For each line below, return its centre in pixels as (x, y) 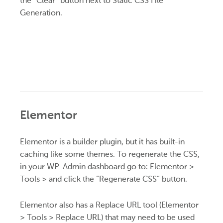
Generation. (41, 12)
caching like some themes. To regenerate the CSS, (110, 154)
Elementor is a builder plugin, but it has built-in (102, 142)
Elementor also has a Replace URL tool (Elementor (109, 205)
